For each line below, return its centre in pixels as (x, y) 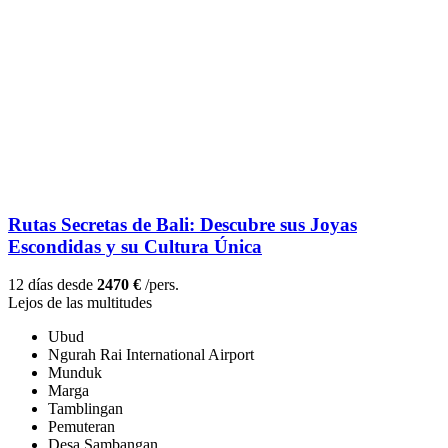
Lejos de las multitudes (80, 303)
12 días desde (52, 285)
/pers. (160, 285)
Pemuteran (81, 427)
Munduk (75, 373)
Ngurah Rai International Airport (151, 355)
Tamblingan (85, 409)
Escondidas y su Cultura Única (135, 246)
